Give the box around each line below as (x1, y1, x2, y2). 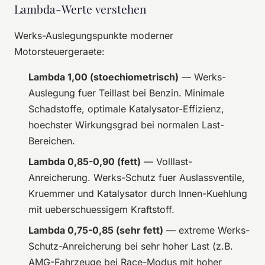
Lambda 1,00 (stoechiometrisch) (28, 70, 179, 83)
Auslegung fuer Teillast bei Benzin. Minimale (28, 86, 224, 99)
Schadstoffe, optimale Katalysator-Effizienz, (28, 102, 224, 115)
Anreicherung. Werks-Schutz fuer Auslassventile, (28, 171, 245, 183)
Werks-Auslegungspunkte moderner (14, 29, 173, 41)
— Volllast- (141, 155, 192, 167)
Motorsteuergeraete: (14, 45, 105, 57)
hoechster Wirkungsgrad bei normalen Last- (28, 118, 224, 131)
